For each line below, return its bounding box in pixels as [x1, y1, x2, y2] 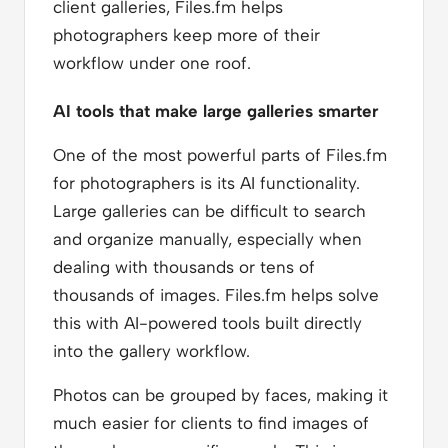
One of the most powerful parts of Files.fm [53, 144, 387, 165]
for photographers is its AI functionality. [53, 172, 360, 193]
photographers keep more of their [53, 24, 320, 45]
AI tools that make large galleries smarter [53, 100, 378, 121]
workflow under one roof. [53, 52, 251, 73]
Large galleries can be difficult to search [53, 200, 366, 221]
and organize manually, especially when [53, 228, 362, 249]
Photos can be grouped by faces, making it [53, 384, 388, 405]
